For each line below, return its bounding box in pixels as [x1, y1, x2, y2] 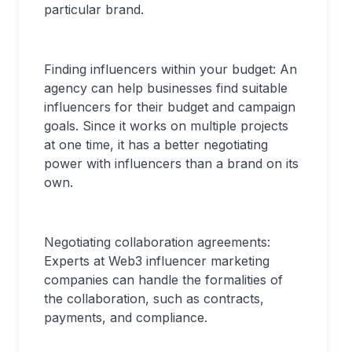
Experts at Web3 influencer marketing [44, 253, 269, 269]
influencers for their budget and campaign [44, 99, 295, 115]
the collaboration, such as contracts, [44, 291, 264, 306]
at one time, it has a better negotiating [44, 137, 268, 152]
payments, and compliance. [44, 310, 207, 325]
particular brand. [44, 2, 144, 17]
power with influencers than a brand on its [44, 156, 299, 171]
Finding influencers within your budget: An [44, 61, 297, 77]
